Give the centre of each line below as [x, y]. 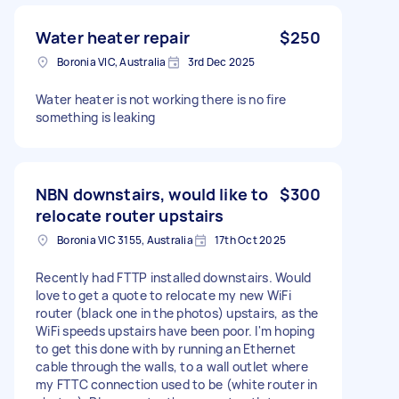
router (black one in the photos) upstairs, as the [177, 313]
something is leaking [95, 117]
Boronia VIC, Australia [112, 61]
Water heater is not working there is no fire [161, 99]
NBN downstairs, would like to [152, 194]
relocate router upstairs [130, 215]
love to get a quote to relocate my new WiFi [163, 295]
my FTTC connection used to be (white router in [177, 384]
